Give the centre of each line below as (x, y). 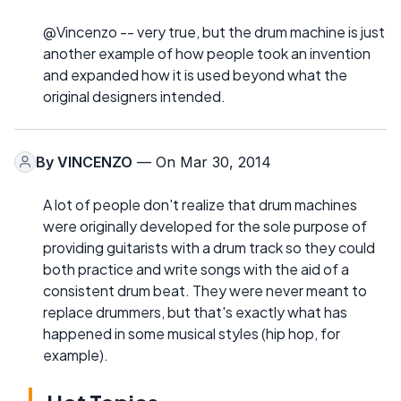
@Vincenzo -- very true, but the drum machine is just (214, 31)
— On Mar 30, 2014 (202, 162)
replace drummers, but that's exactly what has (195, 311)
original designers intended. (134, 96)
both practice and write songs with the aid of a (196, 269)
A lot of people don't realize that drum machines (200, 204)
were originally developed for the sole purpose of (205, 226)
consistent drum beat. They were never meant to (205, 290)
